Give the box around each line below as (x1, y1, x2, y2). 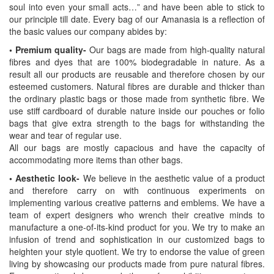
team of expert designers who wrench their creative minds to (9, 209, 265, 221)
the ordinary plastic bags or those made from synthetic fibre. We (9, 92, 265, 105)
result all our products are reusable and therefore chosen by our (9, 68, 265, 80)
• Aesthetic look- (9, 172, 83, 184)
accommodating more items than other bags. (9, 154, 183, 166)
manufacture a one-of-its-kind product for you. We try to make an (9, 221, 265, 233)
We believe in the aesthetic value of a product (83, 172, 265, 184)
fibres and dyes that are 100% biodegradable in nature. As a (9, 56, 265, 68)
